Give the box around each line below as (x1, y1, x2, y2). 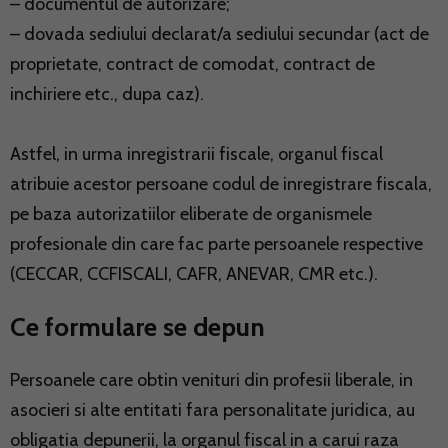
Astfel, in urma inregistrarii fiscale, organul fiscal (10, 142, 383, 165)
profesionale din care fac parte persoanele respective (10, 232, 423, 255)
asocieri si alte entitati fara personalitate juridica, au (10, 398, 415, 421)
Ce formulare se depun (10, 310, 265, 343)
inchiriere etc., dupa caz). (10, 82, 204, 105)
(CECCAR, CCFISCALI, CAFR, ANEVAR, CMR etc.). (10, 262, 378, 285)
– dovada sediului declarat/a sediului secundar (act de (10, 22, 429, 45)
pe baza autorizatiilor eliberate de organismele (10, 202, 372, 225)
